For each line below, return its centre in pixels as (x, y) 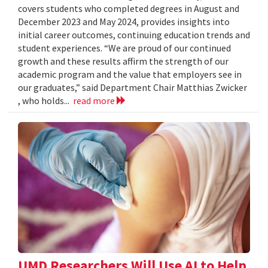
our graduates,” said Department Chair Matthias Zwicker (133, 88)
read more (95, 101)
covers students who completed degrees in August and (129, 9)
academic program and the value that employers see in (130, 74)
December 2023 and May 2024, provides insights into (124, 22)
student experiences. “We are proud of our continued (124, 48)
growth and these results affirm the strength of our (123, 61)
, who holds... (45, 101)
